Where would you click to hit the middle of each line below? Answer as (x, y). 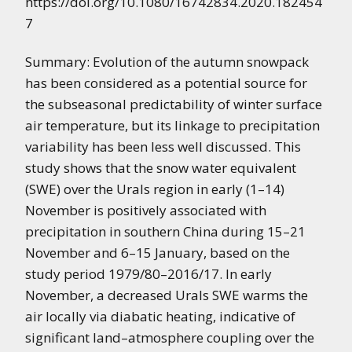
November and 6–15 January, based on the (158, 253)
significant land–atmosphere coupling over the (170, 337)
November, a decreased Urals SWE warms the (167, 295)
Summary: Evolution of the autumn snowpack (167, 62)
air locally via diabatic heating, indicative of (160, 316)
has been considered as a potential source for (166, 83)
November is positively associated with (146, 210)
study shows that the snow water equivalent (161, 168)
